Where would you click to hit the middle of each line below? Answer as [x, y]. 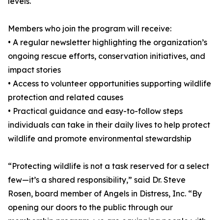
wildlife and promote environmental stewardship [100, 139]
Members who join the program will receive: [90, 29]
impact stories [34, 70]
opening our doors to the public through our [90, 207]
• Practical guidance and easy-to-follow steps [95, 111]
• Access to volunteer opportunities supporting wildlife [110, 84]
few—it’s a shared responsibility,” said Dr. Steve [97, 180]
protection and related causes [66, 97]
